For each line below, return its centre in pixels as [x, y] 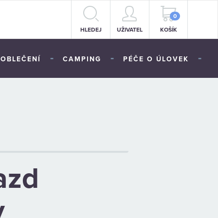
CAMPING [82, 59]
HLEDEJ [91, 30]
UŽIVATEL [130, 30]
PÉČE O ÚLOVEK [156, 59]
